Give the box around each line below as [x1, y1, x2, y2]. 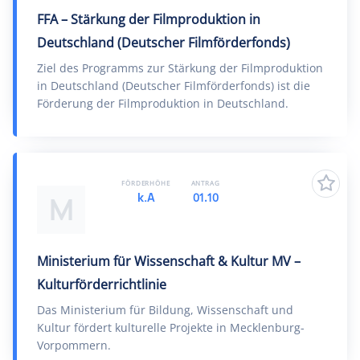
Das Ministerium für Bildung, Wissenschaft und [37, 302, 293, 317]
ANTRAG [190, 178, 220, 187]
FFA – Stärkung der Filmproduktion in [37, 10, 260, 28]
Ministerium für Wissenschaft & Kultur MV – [37, 252, 301, 270]
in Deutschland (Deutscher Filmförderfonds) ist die [37, 78, 310, 93]
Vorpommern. [37, 337, 111, 353]
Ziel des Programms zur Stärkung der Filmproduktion [37, 60, 323, 76]
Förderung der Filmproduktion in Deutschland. [37, 96, 288, 111]
